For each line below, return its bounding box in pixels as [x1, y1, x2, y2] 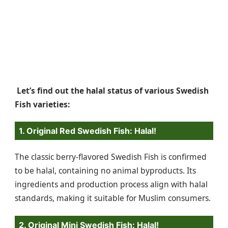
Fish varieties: [15, 98, 70, 110]
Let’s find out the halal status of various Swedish [15, 84, 209, 96]
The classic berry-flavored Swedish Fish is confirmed [15, 151, 207, 163]
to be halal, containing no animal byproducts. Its [15, 165, 196, 177]
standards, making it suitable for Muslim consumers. [15, 192, 211, 204]
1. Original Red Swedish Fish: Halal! [19, 126, 156, 136]
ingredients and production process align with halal [15, 179, 208, 190]
